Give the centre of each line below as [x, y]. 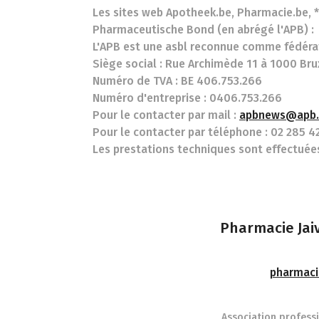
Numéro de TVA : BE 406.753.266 [177, 81]
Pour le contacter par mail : [166, 115]
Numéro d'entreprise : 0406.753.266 [187, 98]
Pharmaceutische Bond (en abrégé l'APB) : [203, 30]
